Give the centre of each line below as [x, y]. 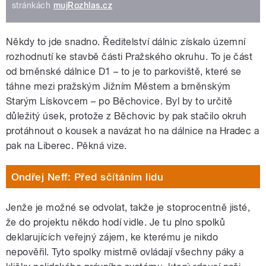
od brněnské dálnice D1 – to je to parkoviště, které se [124, 72]
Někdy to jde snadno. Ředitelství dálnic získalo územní [126, 42]
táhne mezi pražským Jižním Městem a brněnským [118, 87]
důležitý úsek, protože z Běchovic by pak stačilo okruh [126, 116]
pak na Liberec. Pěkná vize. [66, 146]
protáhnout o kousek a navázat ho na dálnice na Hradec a [133, 131]
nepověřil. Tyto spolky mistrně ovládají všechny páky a [125, 252]
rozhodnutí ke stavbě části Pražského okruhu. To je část [129, 57]
